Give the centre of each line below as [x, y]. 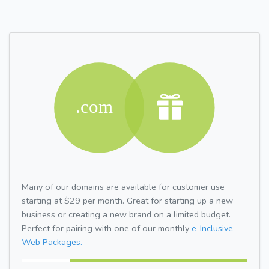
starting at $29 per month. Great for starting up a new [127, 200]
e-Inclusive [212, 228]
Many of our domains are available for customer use [123, 186]
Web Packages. [52, 242]
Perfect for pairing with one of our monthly [107, 228]
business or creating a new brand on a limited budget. [126, 214]
